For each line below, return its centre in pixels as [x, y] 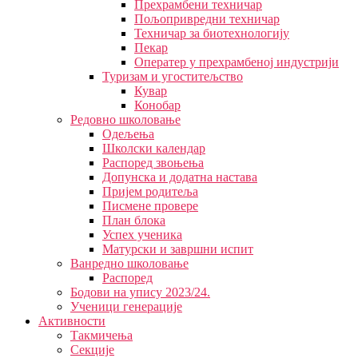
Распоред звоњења [153, 163]
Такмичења [101, 335]
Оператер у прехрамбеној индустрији [237, 62]
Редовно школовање [125, 119]
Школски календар [154, 148]
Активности [72, 321]
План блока [134, 220]
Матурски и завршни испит [178, 249]
